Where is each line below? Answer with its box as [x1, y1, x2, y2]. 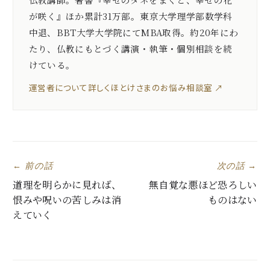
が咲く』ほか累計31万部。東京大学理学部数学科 [28, 9, 233, 22]
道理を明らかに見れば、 [13, 177, 121, 192]
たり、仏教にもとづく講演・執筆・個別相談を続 [28, 42, 233, 55]
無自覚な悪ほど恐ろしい [148, 177, 257, 192]
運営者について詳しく [28, 81, 111, 93]
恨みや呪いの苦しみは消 [13, 192, 121, 207]
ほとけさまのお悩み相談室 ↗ [110, 81, 224, 93]
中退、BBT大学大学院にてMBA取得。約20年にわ [28, 25, 239, 39]
